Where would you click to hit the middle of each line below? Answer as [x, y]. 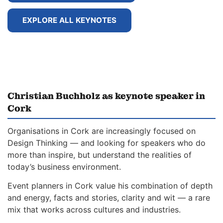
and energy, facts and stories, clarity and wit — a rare [109, 198]
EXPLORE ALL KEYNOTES [69, 20]
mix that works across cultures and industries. [94, 210]
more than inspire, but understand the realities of [100, 155]
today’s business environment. [64, 167]
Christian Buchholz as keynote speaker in [106, 96]
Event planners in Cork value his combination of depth [110, 186]
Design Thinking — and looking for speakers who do [107, 143]
